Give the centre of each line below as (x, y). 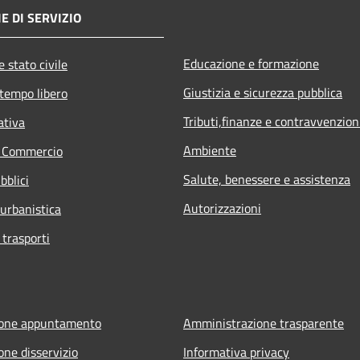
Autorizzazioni (222, 208)
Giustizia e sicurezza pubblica (263, 92)
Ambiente (210, 150)
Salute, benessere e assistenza (267, 179)
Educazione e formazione (251, 63)
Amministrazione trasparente (264, 323)
